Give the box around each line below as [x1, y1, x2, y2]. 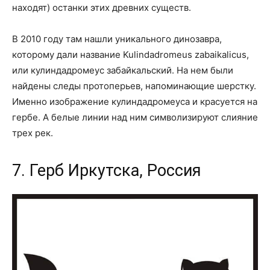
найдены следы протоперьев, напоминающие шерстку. [12, 80, 256, 92]
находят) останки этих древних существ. [12, 1, 191, 13]
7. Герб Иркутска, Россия [12, 160, 201, 180]
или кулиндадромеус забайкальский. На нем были [12, 64, 233, 76]
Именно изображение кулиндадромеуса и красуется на [12, 95, 257, 107]
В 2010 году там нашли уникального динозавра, [12, 33, 222, 45]
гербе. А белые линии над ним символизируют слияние [12, 111, 258, 123]
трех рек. [12, 127, 53, 139]
